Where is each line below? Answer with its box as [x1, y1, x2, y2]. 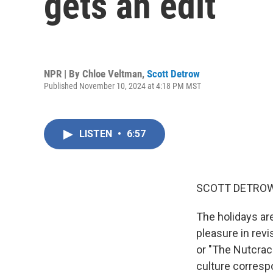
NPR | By [44, 67, 82, 80]
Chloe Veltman [82, 67, 142, 80]
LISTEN [79, 128, 115, 140]
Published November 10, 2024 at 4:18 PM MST [44, 80, 201, 91]
